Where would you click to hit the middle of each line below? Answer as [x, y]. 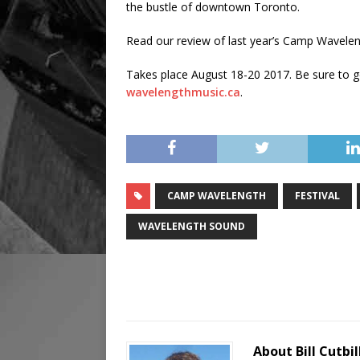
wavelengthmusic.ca [183, 92]
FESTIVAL [317, 196]
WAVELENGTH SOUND [192, 227]
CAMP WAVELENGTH [217, 196]
